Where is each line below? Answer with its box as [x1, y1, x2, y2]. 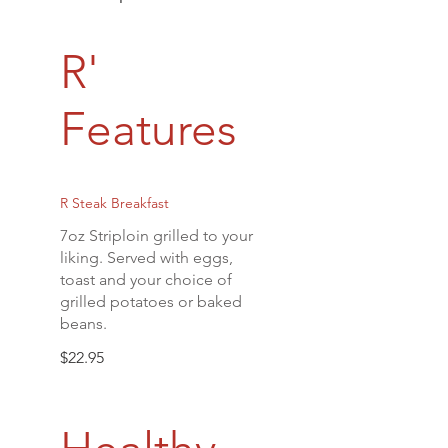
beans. [60, 314, 107, 333]
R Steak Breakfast [60, 194, 169, 212]
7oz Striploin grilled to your [60, 226, 253, 245]
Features [60, 101, 237, 157]
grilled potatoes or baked [60, 292, 242, 311]
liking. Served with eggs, [60, 248, 233, 267]
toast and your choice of [60, 270, 232, 289]
